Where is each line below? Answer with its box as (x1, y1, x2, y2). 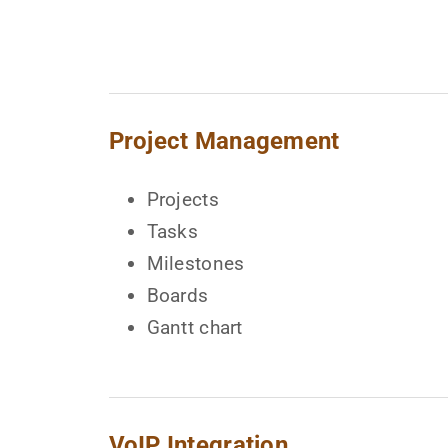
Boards (146, 284, 209, 308)
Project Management (108, 126, 340, 156)
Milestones (146, 252, 245, 276)
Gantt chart (146, 316, 243, 340)
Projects (146, 188, 219, 212)
